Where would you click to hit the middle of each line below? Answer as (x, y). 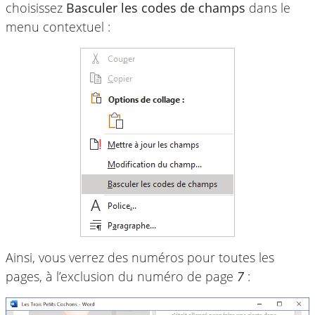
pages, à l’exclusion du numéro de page (121, 276)
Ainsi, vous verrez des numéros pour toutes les (140, 257)
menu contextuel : (58, 26)
